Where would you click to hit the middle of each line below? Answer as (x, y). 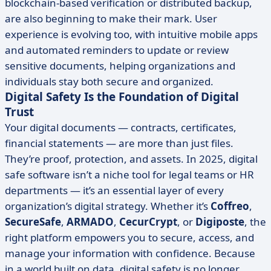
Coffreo (230, 206)
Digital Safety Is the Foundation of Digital (122, 97)
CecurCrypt (148, 222)
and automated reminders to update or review (117, 50)
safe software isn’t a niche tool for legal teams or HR (129, 175)
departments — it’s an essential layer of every (114, 190)
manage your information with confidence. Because (130, 253)
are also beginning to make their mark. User (111, 18)
